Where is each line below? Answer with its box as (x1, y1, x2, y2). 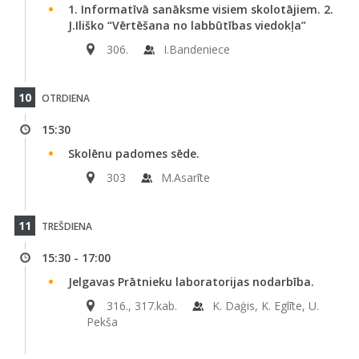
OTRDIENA (38, 91, 90, 105)
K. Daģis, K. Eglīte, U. (212, 298, 319, 313)
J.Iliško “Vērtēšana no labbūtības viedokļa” (67, 18, 306, 33)
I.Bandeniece (163, 42, 230, 57)
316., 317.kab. (106, 298, 177, 313)
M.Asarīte (160, 170, 210, 185)
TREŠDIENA (38, 220, 92, 233)
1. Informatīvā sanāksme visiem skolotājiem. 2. (67, 2, 333, 17)
